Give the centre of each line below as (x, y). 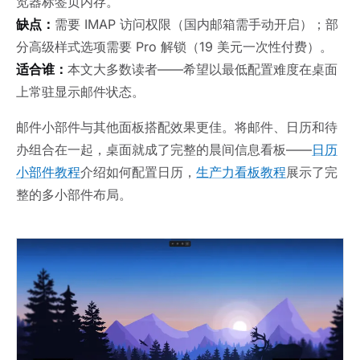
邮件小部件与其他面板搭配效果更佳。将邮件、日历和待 (177, 127)
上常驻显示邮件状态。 (80, 92)
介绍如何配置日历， (138, 172)
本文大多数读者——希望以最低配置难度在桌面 (202, 70)
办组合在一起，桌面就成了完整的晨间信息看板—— (164, 150)
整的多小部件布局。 (74, 195)
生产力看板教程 (241, 172)
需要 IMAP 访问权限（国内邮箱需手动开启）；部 (196, 25)
